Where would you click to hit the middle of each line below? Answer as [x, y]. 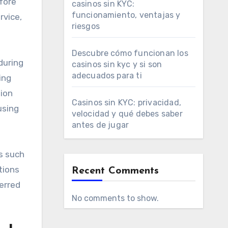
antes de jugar [100, 125]
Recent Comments [115, 171]
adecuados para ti [107, 76]
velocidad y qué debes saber [127, 114]
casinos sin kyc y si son [117, 64]
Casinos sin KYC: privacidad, [126, 103]
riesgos [85, 26]
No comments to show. [115, 198]
